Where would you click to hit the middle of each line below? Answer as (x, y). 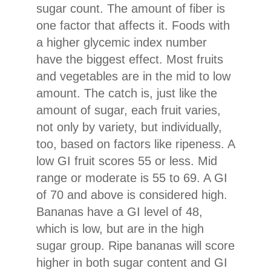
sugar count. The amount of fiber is (131, 8)
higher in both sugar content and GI (132, 262)
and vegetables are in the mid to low (133, 76)
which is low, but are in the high (120, 228)
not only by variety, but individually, (129, 127)
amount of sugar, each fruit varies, (129, 110)
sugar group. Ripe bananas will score (135, 245)
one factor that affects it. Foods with (133, 25)
